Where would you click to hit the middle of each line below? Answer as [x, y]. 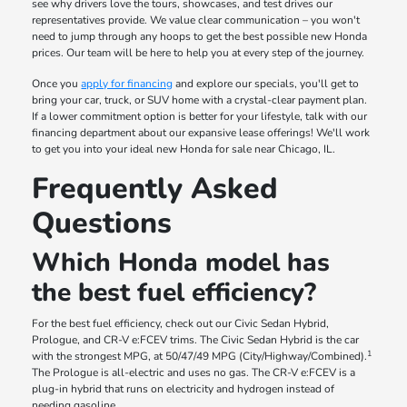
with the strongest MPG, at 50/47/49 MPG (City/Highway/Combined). [200, 357]
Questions [102, 223]
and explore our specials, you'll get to [266, 84]
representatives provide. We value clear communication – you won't [196, 20]
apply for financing [127, 84]
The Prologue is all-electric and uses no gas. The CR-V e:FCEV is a [194, 373]
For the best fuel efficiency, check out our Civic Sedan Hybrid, [181, 324]
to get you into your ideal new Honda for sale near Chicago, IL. [184, 149]
